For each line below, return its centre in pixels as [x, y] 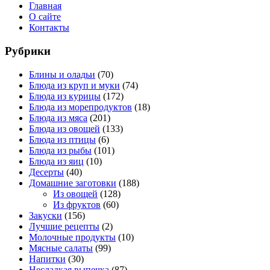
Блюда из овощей [64, 128]
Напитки [47, 259]
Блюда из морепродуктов [80, 107]
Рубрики [28, 51]
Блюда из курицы [65, 96]
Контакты [49, 28]
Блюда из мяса [58, 118]
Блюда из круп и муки [74, 85]
